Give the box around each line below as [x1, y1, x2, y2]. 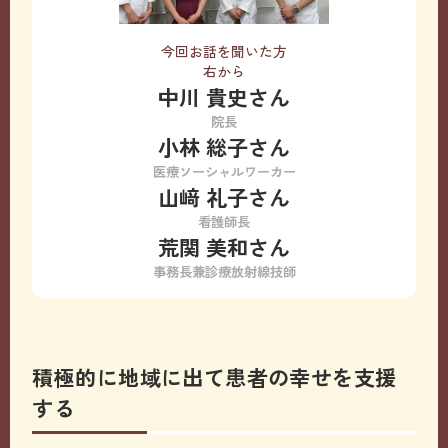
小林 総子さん [158, 130, 290, 162]
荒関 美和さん [158, 230, 290, 262]
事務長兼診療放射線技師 [152, 261, 296, 281]
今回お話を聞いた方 [161, 40, 287, 61]
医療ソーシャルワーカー [152, 161, 296, 181]
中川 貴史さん [158, 80, 290, 112]
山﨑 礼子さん [158, 180, 290, 212]
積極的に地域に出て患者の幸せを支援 [32, 361, 397, 393]
